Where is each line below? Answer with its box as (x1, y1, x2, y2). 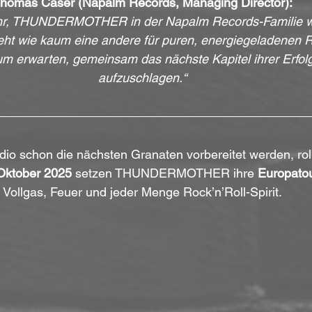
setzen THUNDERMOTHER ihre (71, 165, 258, 180)
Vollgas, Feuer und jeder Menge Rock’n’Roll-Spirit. (2, 184, 282, 199)
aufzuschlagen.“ (97, 70, 187, 85)
